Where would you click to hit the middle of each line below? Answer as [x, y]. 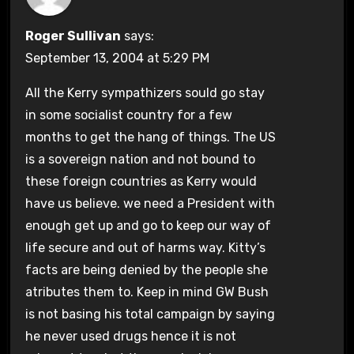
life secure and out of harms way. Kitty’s [145, 247]
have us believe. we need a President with [150, 203]
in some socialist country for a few [128, 115]
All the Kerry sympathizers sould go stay [145, 92]
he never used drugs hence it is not [130, 336]
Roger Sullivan [73, 36]
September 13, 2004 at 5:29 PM [117, 58]
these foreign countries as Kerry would [141, 181]
